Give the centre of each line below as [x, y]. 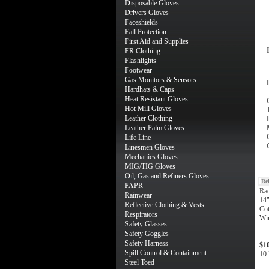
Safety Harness [147, 243]
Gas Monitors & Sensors [161, 80]
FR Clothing [143, 51]
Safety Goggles [147, 234]
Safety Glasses [146, 224]
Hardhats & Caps [150, 89]
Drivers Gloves [147, 13]
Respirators [141, 214]
